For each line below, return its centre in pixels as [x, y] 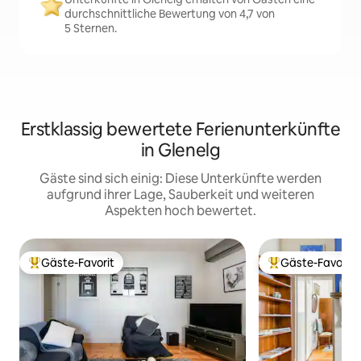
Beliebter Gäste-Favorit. [91, 270]
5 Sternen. [91, 28]
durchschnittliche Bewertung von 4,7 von [170, 14]
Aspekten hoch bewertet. [180, 211]
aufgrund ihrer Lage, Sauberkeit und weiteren [180, 195]
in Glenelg [180, 150]
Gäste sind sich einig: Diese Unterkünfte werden [180, 178]
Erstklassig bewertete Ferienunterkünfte [180, 129]
